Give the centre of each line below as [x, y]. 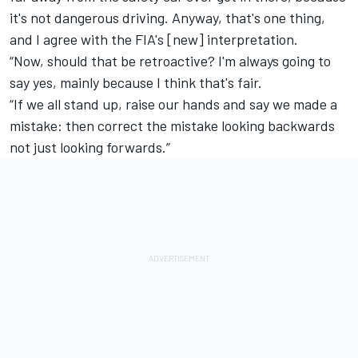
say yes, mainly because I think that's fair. [136, 83]
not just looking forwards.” [90, 147]
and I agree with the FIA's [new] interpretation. [154, 40]
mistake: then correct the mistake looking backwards [172, 126]
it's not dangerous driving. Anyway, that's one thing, [167, 18]
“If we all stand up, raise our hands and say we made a [173, 104]
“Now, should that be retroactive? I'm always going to [170, 61]
